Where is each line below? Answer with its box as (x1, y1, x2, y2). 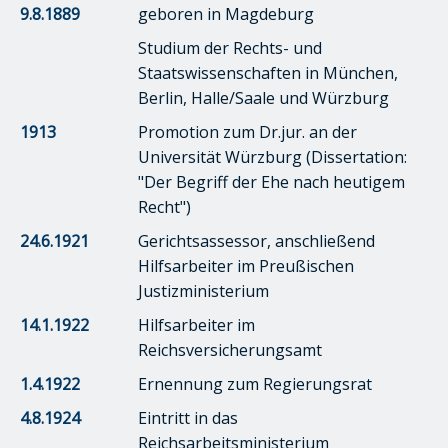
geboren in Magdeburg (138, 2, 314, 25)
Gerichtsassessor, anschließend (138, 229, 375, 252)
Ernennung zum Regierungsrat (138, 372, 372, 395)
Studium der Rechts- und (138, 36, 322, 59)
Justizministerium (138, 279, 269, 302)
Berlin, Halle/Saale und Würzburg (138, 86, 389, 109)
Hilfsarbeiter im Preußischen (138, 254, 354, 277)
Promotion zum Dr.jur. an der (138, 120, 357, 143)
